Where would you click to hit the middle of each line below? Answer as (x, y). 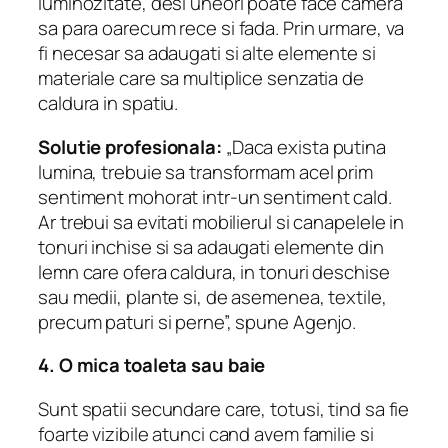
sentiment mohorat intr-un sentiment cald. (215, 196)
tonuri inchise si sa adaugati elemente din (211, 246)
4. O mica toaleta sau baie (152, 365)
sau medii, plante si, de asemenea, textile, (212, 296)
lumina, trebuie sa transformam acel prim (205, 171)
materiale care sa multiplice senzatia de (201, 78)
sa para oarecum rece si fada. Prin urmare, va (221, 28)
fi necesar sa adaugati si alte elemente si (207, 53)
